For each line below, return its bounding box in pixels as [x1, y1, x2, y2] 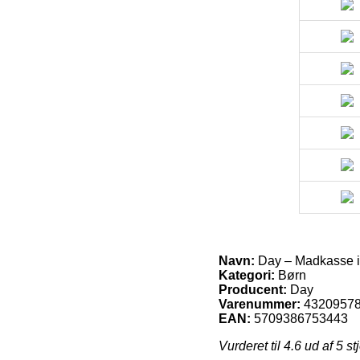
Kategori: [219, 268, 275, 282]
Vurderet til [219, 338, 284, 353]
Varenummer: [219, 297, 301, 311]
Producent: [219, 282, 287, 297]
